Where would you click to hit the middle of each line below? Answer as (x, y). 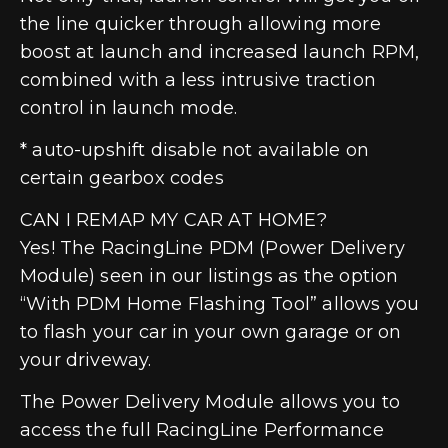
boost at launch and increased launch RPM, (220, 51)
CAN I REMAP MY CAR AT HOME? (176, 219)
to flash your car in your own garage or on (211, 331)
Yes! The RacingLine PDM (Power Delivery (213, 247)
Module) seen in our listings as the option (209, 275)
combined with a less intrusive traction (198, 79)
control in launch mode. (129, 107)
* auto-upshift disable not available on (195, 149)
